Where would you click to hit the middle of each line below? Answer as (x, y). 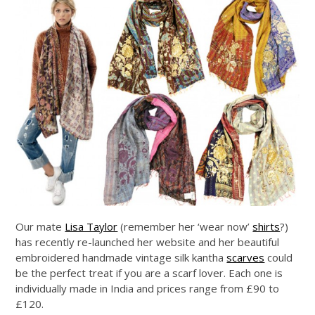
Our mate (40, 226)
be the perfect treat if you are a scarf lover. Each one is (149, 272)
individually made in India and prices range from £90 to (148, 288)
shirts (266, 226)
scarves (246, 257)
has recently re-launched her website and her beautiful (148, 242)
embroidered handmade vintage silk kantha (121, 257)
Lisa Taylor (91, 226)
